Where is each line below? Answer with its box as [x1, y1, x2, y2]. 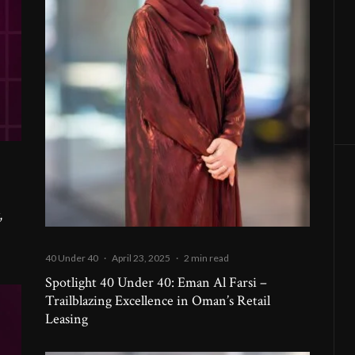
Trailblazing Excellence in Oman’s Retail [45, 292, 271, 311]
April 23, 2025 [112, 252, 171, 265]
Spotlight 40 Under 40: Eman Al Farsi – [45, 273, 268, 292]
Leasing [45, 310, 89, 329]
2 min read [184, 252, 230, 265]
